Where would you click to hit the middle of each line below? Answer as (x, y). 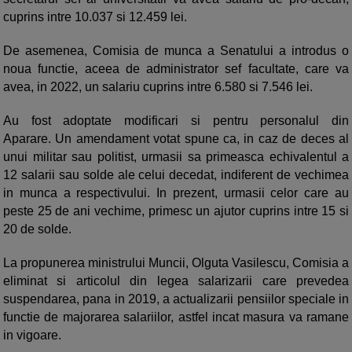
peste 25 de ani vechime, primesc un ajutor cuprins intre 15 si (176, 211)
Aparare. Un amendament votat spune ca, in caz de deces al (176, 139)
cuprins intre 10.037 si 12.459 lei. (95, 17)
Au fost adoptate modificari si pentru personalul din (176, 121)
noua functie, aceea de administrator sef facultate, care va (176, 69)
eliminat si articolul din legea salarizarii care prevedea (176, 281)
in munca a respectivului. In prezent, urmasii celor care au (176, 193)
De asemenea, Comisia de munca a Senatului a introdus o (176, 51)
